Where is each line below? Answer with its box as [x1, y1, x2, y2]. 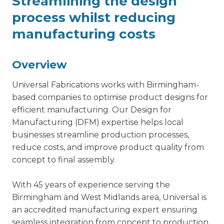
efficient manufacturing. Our [12, 105, 130, 114]
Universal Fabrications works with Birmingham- [12, 80, 199, 89]
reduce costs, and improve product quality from [12, 142, 204, 152]
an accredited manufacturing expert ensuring [12, 205, 197, 214]
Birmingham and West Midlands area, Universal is [12, 192, 206, 202]
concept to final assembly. [12, 155, 115, 164]
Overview [12, 58, 67, 71]
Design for [130, 105, 171, 114]
